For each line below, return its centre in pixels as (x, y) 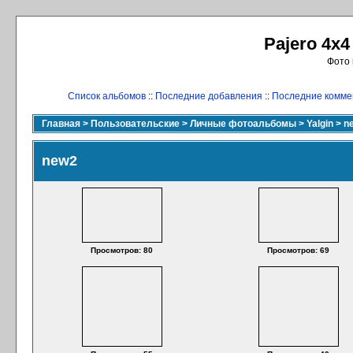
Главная (61, 124)
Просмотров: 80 (122, 250)
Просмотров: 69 (298, 250)
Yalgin (320, 124)
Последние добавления (209, 96)
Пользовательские (135, 124)
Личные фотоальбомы (243, 124)
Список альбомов (107, 96)
